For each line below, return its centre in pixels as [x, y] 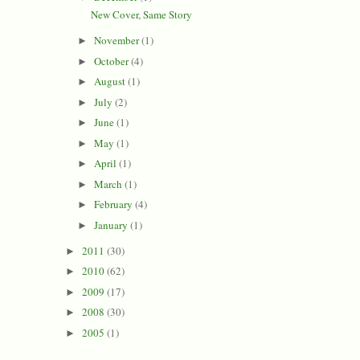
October [113, 61]
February [115, 205]
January [112, 225]
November [118, 41]
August [111, 82]
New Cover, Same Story [142, 15]
